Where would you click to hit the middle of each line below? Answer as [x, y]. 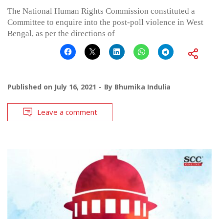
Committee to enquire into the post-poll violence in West [105, 22]
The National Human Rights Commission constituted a [101, 11]
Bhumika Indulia [142, 87]
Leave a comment [67, 112]
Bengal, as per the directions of [61, 33]
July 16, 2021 [75, 87]
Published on [31, 87]
